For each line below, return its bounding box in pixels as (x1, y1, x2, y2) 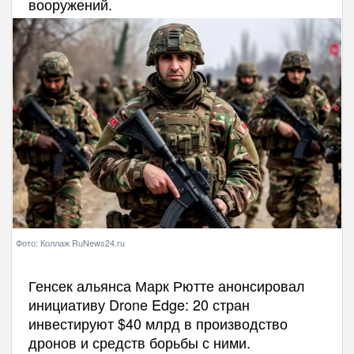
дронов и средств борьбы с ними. (28, 331, 250, 352)
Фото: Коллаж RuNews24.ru (16, 235, 125, 249)
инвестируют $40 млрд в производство (28, 312, 288, 333)
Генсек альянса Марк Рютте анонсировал (28, 274, 305, 296)
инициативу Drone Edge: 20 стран (28, 293, 250, 314)
